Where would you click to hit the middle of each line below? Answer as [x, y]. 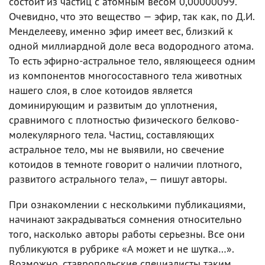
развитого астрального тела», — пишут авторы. [118, 179]
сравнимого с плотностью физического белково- [124, 119]
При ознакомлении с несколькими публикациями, [127, 204]
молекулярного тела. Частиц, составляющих [112, 134]
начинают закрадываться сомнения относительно [125, 219]
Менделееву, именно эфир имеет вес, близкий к [121, 31]
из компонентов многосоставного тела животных [125, 75]
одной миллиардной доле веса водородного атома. [131, 46]
